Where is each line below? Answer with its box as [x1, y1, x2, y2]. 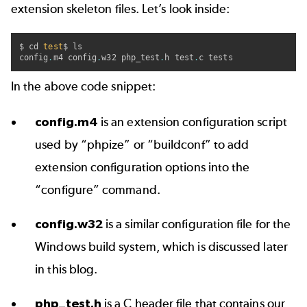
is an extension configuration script [101, 114, 287, 130]
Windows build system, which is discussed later [35, 239, 288, 255]
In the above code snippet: [11, 78, 159, 94]
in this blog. [35, 262, 98, 278]
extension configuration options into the [35, 160, 250, 175]
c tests [199, 52, 233, 62]
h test [164, 52, 194, 62]
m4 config [53, 52, 97, 62]
